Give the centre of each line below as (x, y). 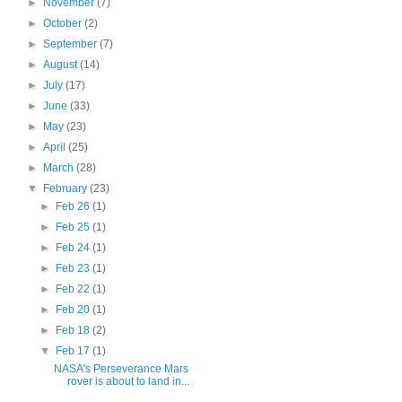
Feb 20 (74, 309)
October (63, 23)
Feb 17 (74, 350)
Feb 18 (74, 330)
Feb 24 (74, 247)
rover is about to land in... (128, 381)
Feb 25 (74, 227)
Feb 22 (74, 288)
